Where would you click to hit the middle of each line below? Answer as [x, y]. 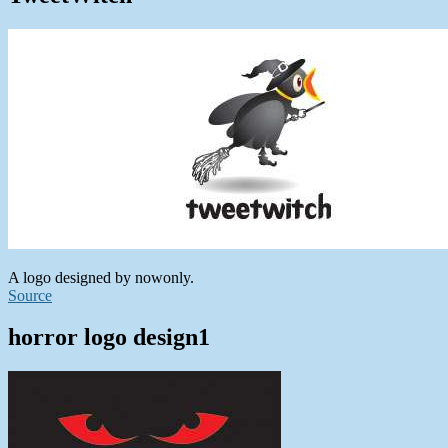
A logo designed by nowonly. [101, 277]
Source [30, 295]
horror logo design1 [109, 337]
